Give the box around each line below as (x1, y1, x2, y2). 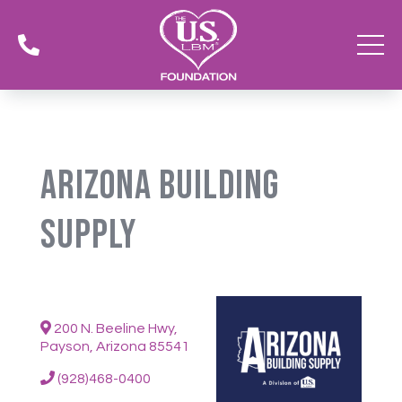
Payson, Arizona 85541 (39, 339, 189, 354)
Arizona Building (39, 162, 279, 211)
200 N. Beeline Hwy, (50, 321, 178, 336)
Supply (39, 211, 136, 260)
